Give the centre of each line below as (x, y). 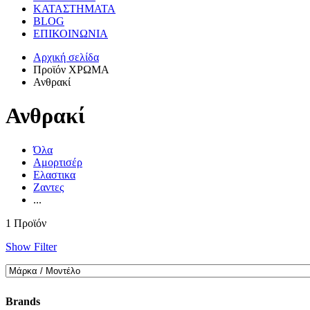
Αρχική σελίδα (66, 57)
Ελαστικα (54, 174)
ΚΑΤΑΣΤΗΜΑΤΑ (74, 9)
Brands (23, 302)
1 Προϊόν (26, 223)
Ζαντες (48, 187)
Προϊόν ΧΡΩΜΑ (71, 70)
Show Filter (31, 246)
